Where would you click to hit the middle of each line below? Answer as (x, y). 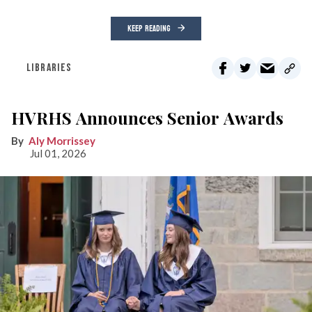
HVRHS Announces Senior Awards (147, 118)
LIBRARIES (49, 68)
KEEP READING (149, 29)
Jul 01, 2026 (58, 154)
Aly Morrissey (62, 141)
